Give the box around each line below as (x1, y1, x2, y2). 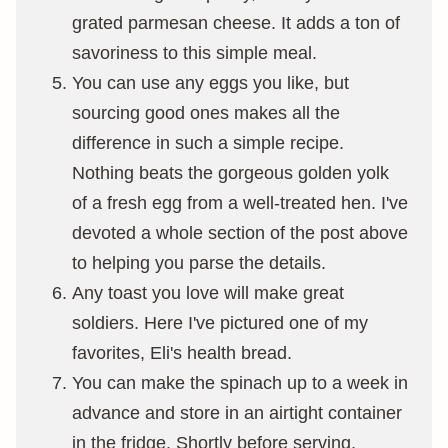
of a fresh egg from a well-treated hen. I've (72, 192, 408, 213)
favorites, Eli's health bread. (72, 342, 292, 363)
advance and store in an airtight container (72, 402, 402, 423)
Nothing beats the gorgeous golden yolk (72, 162, 389, 183)
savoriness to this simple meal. (72, 42, 317, 63)
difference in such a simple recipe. (72, 132, 344, 153)
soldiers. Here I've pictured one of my (72, 312, 368, 333)
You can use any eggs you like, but (72, 72, 349, 93)
